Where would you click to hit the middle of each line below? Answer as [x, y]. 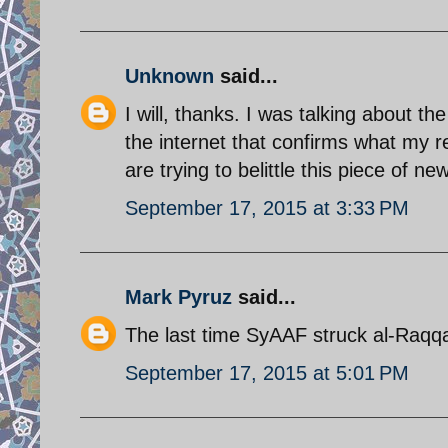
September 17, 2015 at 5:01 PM [267, 372]
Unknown [169, 75]
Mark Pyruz [178, 296]
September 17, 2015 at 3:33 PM [267, 207]
